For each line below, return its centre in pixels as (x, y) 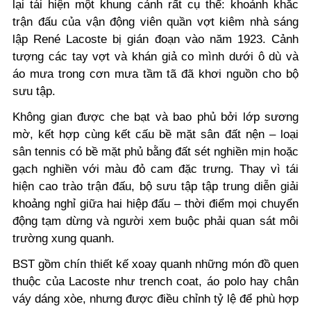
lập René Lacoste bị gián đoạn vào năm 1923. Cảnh (155, 39)
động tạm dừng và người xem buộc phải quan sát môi (155, 221)
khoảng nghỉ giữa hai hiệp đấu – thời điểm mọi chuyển (155, 203)
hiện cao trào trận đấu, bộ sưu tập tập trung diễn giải (155, 186)
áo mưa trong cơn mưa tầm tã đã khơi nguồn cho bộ (155, 74)
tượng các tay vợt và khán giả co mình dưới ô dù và (155, 56)
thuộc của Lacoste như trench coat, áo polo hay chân (155, 281)
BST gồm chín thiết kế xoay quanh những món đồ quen (155, 264)
